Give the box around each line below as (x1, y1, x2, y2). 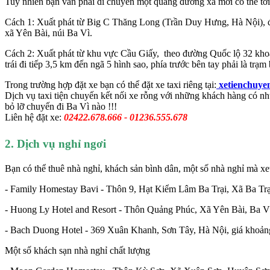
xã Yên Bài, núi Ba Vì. (5, 28, 92, 39)
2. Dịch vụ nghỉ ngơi (5, 137, 106, 150)
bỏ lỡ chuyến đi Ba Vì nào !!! (5, 101, 117, 112)
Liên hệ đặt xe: (5, 112, 64, 123)
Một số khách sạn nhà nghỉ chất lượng (5, 245, 152, 256)
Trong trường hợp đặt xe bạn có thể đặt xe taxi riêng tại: (5, 80, 216, 90)
